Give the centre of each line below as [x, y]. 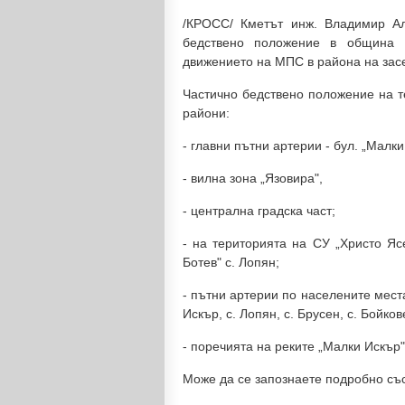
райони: [206, 113]
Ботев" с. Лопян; [231, 262]
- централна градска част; [259, 211]
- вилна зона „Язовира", [253, 178]
